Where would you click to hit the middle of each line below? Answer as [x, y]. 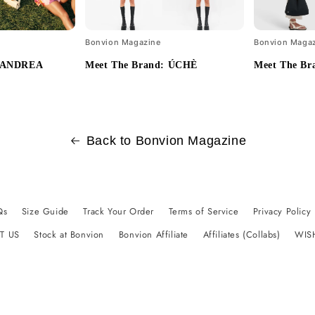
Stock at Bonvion [69, 235]
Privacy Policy [282, 212]
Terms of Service [204, 212]
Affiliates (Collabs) [242, 235]
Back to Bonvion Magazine [166, 141]
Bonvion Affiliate [153, 235]
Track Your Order [118, 212]
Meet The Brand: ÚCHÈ [142, 65]
